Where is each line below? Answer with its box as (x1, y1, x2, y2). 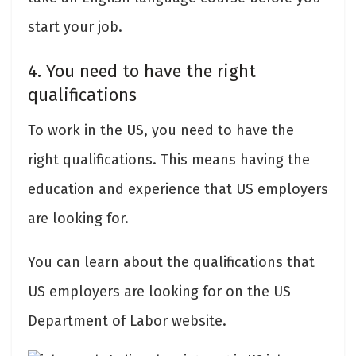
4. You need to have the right (28, 60, 256, 82)
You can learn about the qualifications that (28, 253, 315, 271)
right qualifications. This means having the (28, 150, 310, 168)
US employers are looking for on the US (28, 282, 291, 300)
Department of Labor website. (28, 311, 226, 330)
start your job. (28, 18, 122, 37)
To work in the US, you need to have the (28, 121, 294, 139)
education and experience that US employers (28, 180, 328, 198)
